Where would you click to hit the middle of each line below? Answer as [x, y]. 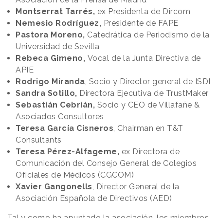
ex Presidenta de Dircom [143, 11]
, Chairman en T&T [148, 128]
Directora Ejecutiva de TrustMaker [143, 93]
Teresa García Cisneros [64, 128]
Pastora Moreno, [50, 35]
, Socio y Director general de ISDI [148, 81]
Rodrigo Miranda [50, 81]
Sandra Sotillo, [46, 93]
